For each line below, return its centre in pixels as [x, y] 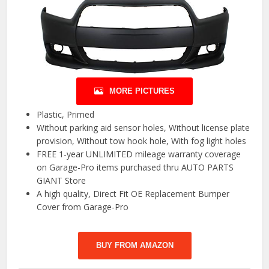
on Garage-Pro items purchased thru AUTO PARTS [135, 167]
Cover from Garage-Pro [83, 207]
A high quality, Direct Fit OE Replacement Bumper [133, 193]
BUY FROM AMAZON [134, 245]
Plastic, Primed [66, 114]
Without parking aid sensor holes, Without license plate [144, 127]
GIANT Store [62, 180]
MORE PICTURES [142, 91]
